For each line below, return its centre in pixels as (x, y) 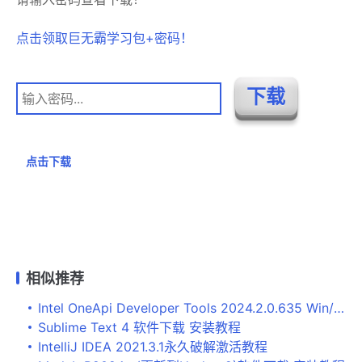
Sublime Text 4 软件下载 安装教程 (139, 328)
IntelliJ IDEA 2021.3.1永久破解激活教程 (153, 347)
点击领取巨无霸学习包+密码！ (105, 38)
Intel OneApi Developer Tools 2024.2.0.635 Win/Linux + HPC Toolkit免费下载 (186, 308)
